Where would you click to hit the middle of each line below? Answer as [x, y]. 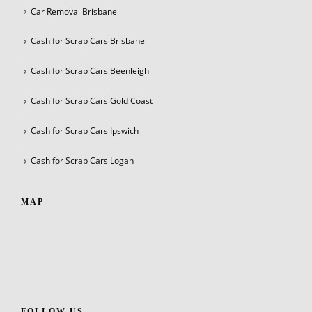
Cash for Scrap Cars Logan [82, 160]
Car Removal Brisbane [74, 11]
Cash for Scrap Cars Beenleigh [90, 71]
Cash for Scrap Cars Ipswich [85, 131]
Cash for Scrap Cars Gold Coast [92, 101]
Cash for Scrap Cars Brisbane [88, 41]
